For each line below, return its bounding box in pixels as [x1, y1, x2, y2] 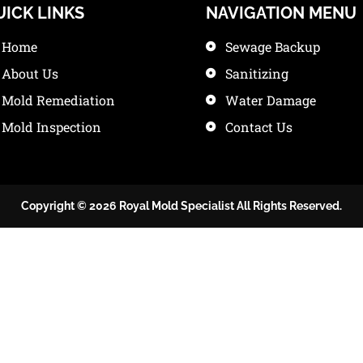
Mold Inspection [2, 118, 102, 135]
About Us [2, 65, 59, 82]
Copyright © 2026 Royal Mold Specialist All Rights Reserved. [21, 199, 342, 212]
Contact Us [224, 118, 293, 135]
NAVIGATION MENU [205, 3, 357, 23]
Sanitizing [224, 65, 288, 82]
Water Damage [224, 92, 316, 109]
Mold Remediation [2, 92, 116, 109]
